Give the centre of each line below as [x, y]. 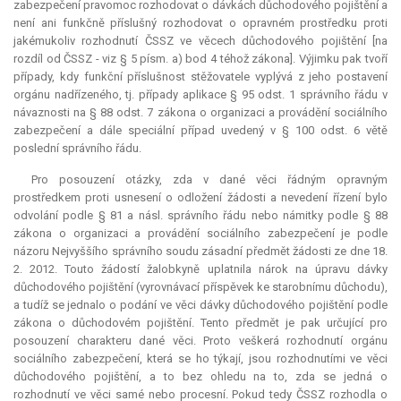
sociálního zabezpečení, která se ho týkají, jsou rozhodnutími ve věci [200, 359]
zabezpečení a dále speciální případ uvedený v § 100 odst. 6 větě [200, 131]
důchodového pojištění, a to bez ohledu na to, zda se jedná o [200, 377]
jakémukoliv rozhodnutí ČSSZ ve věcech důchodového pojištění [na [200, 41]
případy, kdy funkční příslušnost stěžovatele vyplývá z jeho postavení [200, 77]
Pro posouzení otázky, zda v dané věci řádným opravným [209, 180]
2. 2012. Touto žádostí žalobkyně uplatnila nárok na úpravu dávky [200, 269]
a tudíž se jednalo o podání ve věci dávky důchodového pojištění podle [200, 305]
